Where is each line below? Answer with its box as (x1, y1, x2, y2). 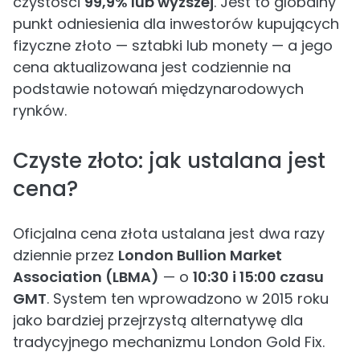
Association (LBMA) (13, 267, 159, 287)
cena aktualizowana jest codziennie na (13, 57, 291, 77)
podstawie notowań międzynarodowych (13, 79, 304, 99)
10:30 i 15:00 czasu (193, 267, 324, 287)
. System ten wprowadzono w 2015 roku (47, 288, 329, 309)
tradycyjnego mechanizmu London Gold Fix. (13, 332, 325, 352)
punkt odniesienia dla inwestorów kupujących (13, 14, 339, 34)
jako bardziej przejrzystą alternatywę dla (13, 310, 303, 330)
